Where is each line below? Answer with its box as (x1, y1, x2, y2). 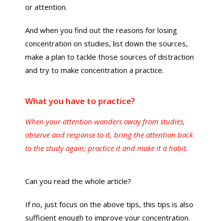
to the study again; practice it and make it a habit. (25, 143, 188, 153)
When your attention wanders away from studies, (25, 116, 185, 126)
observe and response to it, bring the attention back (25, 130, 193, 140)
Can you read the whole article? (25, 176, 132, 186)
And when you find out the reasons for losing (25, 25, 178, 35)
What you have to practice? (25, 95, 136, 107)
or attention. (25, 2, 70, 12)
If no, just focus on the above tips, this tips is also (25, 199, 194, 209)
